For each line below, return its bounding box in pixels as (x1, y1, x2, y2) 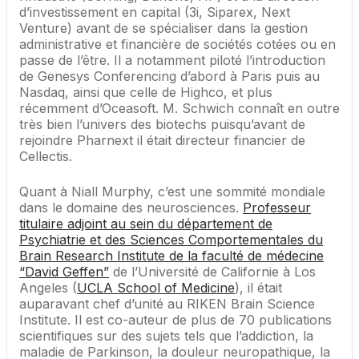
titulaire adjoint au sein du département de (19, 216, 272, 232)
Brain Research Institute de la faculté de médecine (19, 248, 324, 264)
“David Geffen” (19, 264, 109, 280)
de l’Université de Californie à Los (109, 264, 316, 280)
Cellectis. (19, 148, 72, 165)
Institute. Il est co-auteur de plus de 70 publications (19, 312, 332, 329)
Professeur (243, 200, 311, 216)
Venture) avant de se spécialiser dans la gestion (19, 20, 308, 37)
